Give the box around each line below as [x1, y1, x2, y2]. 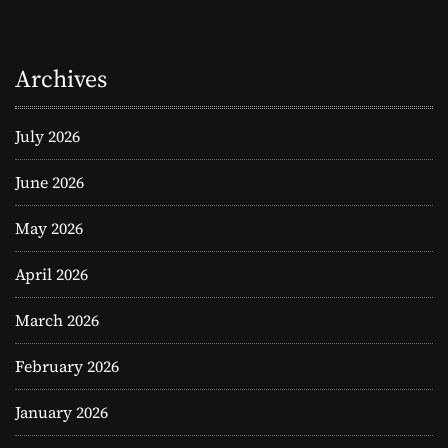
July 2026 [15, 125, 80, 148]
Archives [15, 62, 107, 96]
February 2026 [15, 355, 119, 378]
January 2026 [15, 401, 108, 424]
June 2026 [15, 171, 84, 194]
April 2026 [15, 263, 88, 286]
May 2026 [15, 217, 83, 240]
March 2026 [15, 309, 99, 332]
